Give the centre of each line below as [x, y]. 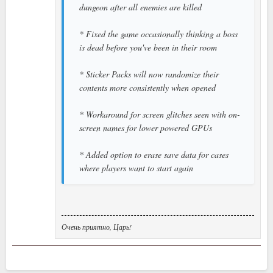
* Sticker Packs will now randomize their [149, 74]
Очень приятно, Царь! [97, 226]
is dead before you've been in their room [148, 47]
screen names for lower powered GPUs [146, 127]
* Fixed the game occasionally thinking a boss [158, 34]
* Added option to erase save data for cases [154, 154]
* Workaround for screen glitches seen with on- [160, 114]
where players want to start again [136, 168]
